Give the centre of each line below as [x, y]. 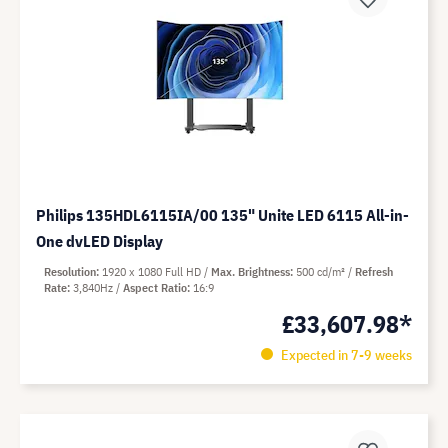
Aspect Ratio [155, 287]
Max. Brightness [250, 271]
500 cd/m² [322, 271]
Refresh [374, 271]
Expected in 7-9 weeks [344, 355]
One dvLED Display [99, 241]
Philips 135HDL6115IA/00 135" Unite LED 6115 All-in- [222, 215]
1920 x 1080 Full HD [153, 271]
